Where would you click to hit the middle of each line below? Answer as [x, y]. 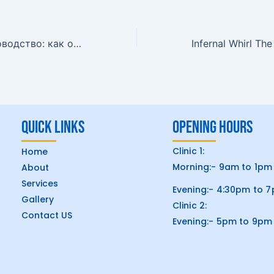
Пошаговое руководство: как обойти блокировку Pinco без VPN [77, 43]
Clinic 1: [188, 151]
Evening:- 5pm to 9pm [222, 221]
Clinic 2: [190, 206]
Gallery [38, 199]
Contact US [47, 215]
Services [40, 183]
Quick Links [53, 128]
